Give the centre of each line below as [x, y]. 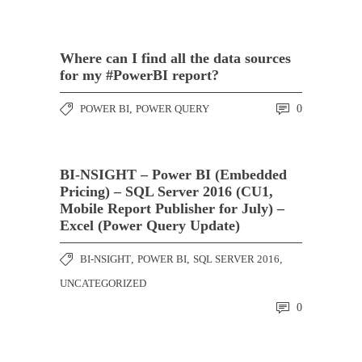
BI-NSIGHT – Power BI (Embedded [173, 174]
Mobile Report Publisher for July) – [172, 208]
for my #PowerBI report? [139, 75]
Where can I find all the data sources [175, 58]
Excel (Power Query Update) [150, 225]
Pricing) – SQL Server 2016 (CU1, [166, 191]
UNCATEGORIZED [103, 283]
